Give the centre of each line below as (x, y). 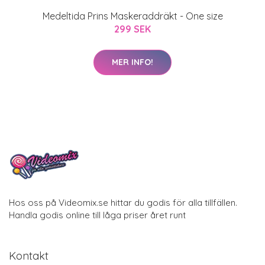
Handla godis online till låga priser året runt (97, 215)
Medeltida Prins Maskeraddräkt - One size (132, 16)
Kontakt (29, 256)
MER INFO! (132, 62)
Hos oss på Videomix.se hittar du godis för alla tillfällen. (123, 202)
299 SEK (132, 29)
